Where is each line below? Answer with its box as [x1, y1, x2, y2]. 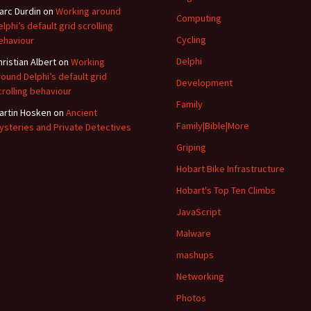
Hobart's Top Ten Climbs [176, 184, 276, 196]
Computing [176, 12, 221, 24]
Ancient [66, 106, 97, 119]
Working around [56, 5, 121, 17]
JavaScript [176, 205, 221, 218]
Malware [176, 227, 211, 239]
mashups [176, 249, 214, 261]
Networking [176, 270, 224, 283]
